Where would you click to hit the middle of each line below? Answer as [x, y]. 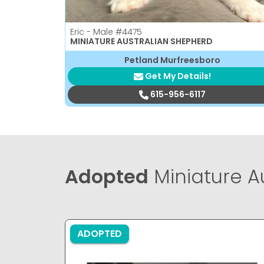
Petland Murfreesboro [172, 60]
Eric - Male [93, 32]
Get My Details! [178, 76]
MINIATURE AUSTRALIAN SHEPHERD [141, 41]
